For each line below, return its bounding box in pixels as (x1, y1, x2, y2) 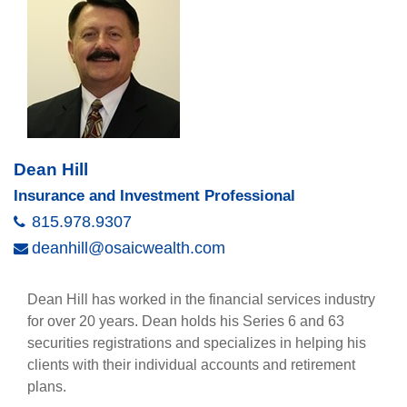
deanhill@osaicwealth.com (32, 239, 225, 257)
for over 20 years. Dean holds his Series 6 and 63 (27, 313, 344, 329)
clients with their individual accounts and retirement (27, 357, 355, 372)
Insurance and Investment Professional (14, 187, 295, 204)
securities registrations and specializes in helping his (27, 335, 366, 351)
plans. (27, 379, 66, 394)
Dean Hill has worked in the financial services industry (27, 292, 375, 307)
